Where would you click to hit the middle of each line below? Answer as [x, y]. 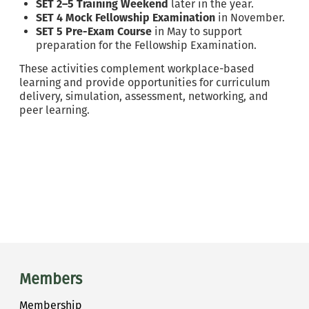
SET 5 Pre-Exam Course [94, 31]
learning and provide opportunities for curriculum [145, 82]
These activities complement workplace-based [137, 69]
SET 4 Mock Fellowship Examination [126, 18]
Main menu [65, 252]
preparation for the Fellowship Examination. [146, 45]
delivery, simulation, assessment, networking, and [144, 96]
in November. [250, 18]
